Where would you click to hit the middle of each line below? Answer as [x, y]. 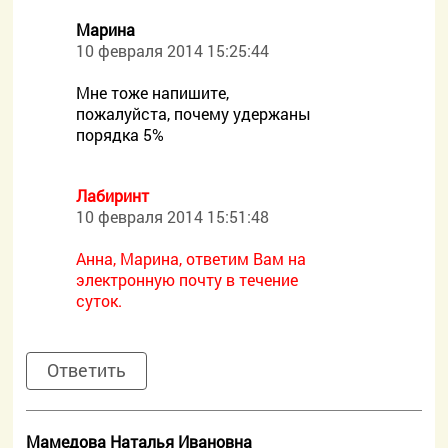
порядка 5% [120, 134]
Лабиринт [113, 195]
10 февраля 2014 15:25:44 [173, 50]
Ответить [87, 370]
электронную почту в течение [187, 279]
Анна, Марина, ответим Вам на [191, 258]
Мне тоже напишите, [153, 92]
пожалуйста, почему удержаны [194, 113]
